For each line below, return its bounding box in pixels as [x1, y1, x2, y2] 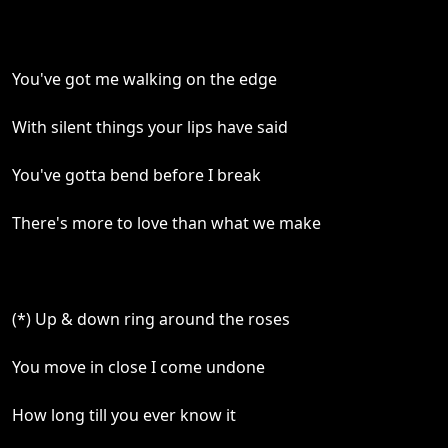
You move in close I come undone [12, 356, 265, 378]
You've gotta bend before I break [12, 164, 261, 186]
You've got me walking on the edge [12, 68, 277, 90]
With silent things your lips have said [12, 116, 288, 138]
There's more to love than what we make [12, 212, 321, 234]
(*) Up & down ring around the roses [12, 308, 290, 330]
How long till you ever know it [12, 404, 236, 426]
